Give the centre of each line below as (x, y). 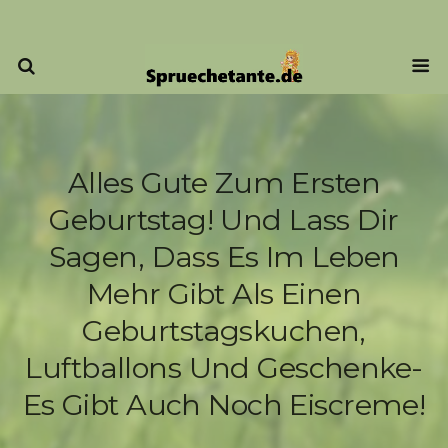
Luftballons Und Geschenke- (224, 367)
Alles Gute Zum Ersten (224, 182)
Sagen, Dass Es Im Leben (224, 256)
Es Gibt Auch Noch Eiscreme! (224, 404)
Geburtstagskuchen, (224, 330)
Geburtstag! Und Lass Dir (224, 219)
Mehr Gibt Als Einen (224, 293)
